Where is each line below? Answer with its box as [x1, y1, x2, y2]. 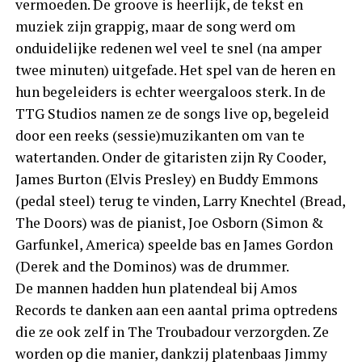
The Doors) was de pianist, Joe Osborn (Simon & [15, 213, 323, 232]
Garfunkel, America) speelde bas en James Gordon [15, 234, 333, 254]
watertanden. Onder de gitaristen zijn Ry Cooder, [15, 147, 326, 166]
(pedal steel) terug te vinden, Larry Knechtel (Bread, [15, 191, 345, 210]
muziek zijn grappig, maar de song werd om [15, 16, 296, 36]
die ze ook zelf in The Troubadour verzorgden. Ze [15, 322, 329, 341]
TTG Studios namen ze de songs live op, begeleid [15, 103, 329, 123]
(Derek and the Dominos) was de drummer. [15, 256, 289, 276]
